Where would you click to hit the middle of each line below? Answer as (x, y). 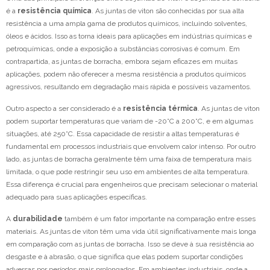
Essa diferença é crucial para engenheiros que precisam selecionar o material (132, 185)
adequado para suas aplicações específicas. (77, 197)
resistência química (55, 11)
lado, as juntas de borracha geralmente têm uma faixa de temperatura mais (129, 159)
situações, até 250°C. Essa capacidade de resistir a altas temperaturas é (123, 134)
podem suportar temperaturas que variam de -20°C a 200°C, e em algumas (130, 121)
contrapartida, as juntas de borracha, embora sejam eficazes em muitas (122, 62)
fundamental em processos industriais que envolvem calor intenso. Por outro (131, 147)
